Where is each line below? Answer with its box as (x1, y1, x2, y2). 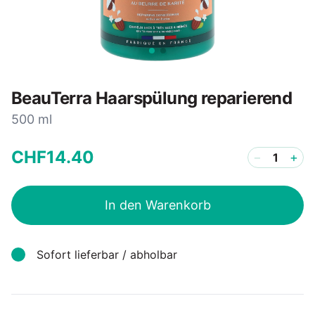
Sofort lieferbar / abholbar (37, 247, 177, 262)
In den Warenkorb (104, 198, 211, 212)
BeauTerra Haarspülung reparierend (11, 88, 292, 108)
